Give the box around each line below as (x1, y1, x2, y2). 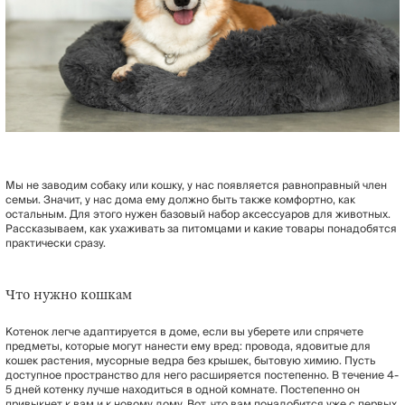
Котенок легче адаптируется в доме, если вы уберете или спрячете (5, 322, 363, 342)
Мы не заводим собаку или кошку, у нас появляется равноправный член (5, 175, 387, 195)
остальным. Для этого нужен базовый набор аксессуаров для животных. (5, 204, 391, 224)
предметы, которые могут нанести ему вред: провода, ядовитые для (5, 336, 371, 356)
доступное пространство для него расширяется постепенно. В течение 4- (5, 365, 399, 385)
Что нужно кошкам (5, 286, 132, 303)
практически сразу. (5, 233, 106, 253)
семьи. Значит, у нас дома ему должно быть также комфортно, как (5, 190, 355, 210)
